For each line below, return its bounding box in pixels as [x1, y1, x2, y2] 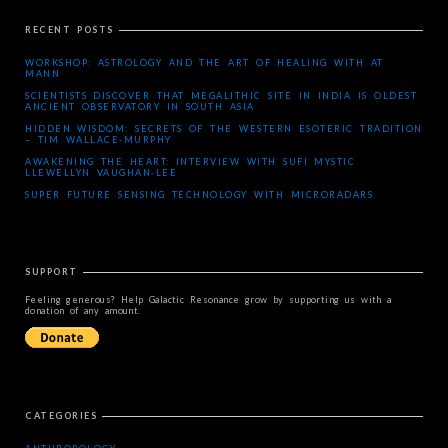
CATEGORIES [25, 410, 97, 421]
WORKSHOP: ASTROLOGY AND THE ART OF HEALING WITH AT [25, 57, 384, 68]
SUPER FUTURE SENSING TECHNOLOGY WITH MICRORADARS [25, 189, 374, 200]
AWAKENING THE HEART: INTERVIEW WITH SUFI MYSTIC [25, 156, 356, 167]
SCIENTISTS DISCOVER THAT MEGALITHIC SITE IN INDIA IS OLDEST [25, 90, 417, 101]
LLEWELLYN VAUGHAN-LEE [25, 167, 178, 178]
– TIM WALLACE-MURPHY [25, 134, 172, 145]
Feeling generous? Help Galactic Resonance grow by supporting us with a [25, 294, 392, 305]
